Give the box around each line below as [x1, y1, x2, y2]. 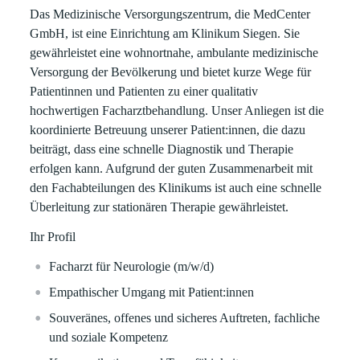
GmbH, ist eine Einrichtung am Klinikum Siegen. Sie [30, 27, 301, 40]
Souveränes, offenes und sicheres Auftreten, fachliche [49, 311, 321, 325]
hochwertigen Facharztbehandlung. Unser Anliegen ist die [30, 104, 325, 117]
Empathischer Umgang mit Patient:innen [49, 285, 255, 299]
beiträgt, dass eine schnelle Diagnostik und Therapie [30, 142, 294, 156]
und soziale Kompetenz [49, 330, 169, 344]
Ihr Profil [30, 230, 76, 243]
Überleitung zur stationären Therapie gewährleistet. [30, 200, 289, 214]
